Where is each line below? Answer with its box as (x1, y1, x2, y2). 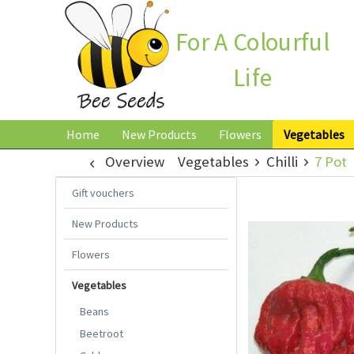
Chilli (265, 152, 298, 171)
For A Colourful (175, 25, 330, 58)
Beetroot (80, 326, 123, 341)
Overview (104, 152, 164, 171)
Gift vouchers (72, 185, 134, 200)
